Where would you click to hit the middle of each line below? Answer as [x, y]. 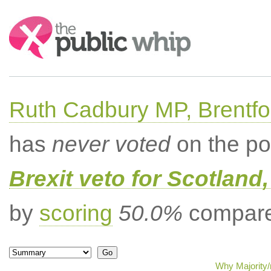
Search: [25, 22]
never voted [111, 144]
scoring [76, 213]
